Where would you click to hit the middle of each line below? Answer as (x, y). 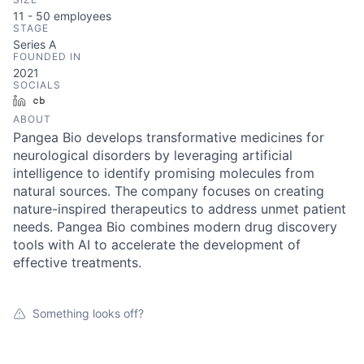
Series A (35, 45)
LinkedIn (54, 101)
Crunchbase (83, 101)
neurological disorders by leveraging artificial (153, 156)
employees (81, 16)
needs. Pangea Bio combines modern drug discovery (175, 227)
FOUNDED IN (47, 57)
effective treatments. (77, 263)
